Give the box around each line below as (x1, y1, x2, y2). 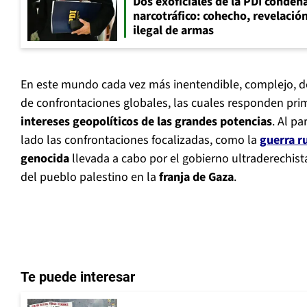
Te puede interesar (21, 269, 135, 286)
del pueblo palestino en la (21, 169, 159, 186)
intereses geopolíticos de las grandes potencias (21, 113, 272, 131)
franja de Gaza (159, 169, 234, 186)
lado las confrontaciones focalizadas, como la (21, 132, 260, 149)
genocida (21, 150, 69, 168)
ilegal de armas (133, 21, 214, 39)
